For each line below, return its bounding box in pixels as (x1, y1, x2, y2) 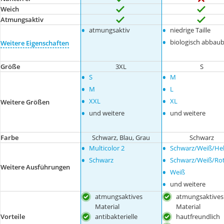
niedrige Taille (169, 25, 210, 34)
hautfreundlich (175, 212, 220, 221)
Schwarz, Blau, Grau (92, 133, 150, 142)
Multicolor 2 (89, 143, 125, 152)
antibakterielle (95, 212, 138, 221)
